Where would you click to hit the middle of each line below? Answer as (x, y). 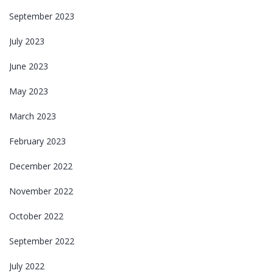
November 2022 (41, 191)
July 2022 (27, 266)
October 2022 (36, 216)
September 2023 (42, 16)
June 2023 (29, 66)
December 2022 (41, 166)
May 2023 (29, 91)
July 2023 (27, 41)
